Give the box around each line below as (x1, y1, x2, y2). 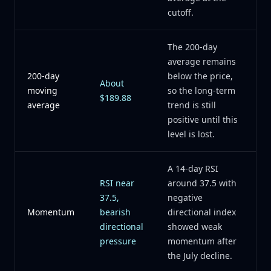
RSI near (100, 177, 134, 189)
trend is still (168, 99, 216, 111)
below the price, (168, 70, 233, 82)
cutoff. (168, 7, 194, 18)
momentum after (168, 235, 237, 247)
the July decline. (168, 250, 232, 261)
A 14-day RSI (168, 163, 218, 174)
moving (27, 85, 57, 96)
